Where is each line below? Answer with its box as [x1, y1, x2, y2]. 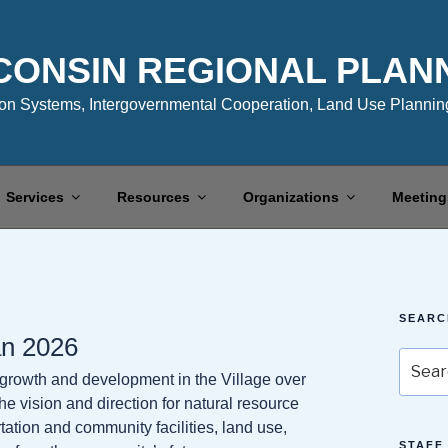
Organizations [242, 188, 339, 205]
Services [5, 188, 64, 205]
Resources [116, 188, 190, 205]
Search [397, 349, 445, 366]
